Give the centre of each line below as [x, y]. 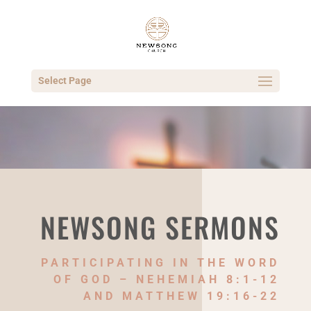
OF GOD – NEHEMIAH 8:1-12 [167, 280]
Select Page [65, 81]
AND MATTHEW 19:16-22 [182, 296]
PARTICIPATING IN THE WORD [161, 263]
